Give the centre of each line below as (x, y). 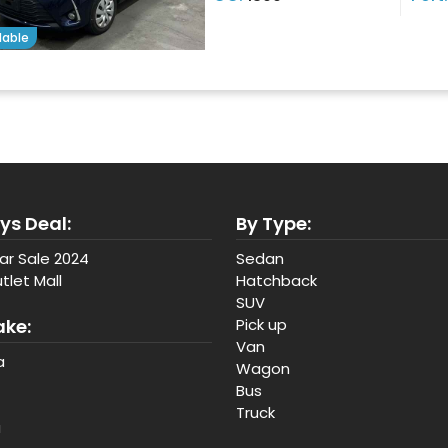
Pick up (261, 324)
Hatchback (276, 280)
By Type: (273, 223)
